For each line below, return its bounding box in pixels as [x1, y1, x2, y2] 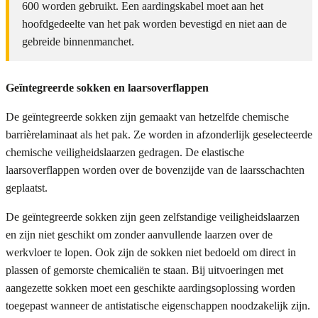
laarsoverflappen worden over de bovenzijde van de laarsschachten [6, 164, 305, 177]
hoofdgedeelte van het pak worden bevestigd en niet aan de [22, 18, 287, 31]
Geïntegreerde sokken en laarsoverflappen [6, 82, 209, 94]
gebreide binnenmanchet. [22, 35, 134, 48]
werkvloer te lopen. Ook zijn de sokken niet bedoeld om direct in [6, 246, 296, 259]
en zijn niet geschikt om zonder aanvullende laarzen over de [6, 229, 273, 241]
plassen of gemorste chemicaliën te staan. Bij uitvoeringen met [6, 264, 283, 277]
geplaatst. [6, 182, 48, 194]
